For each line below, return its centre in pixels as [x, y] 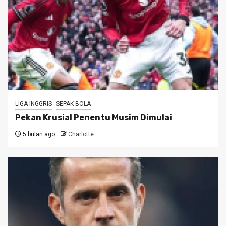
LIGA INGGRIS [34, 104]
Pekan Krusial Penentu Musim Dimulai [94, 117]
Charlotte [81, 134]
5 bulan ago [38, 134]
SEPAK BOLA [73, 104]
